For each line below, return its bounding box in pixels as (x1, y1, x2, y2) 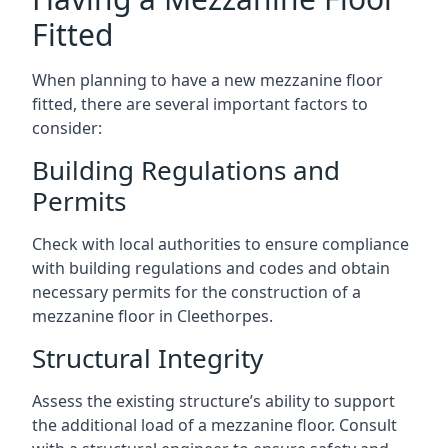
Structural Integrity (32, 339, 263, 376)
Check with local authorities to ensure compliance (32, 232, 409, 255)
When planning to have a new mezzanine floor (32, 68, 383, 91)
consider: (32, 116, 102, 139)
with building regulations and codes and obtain (32, 256, 390, 279)
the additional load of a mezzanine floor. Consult (32, 413, 397, 436)
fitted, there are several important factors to (32, 92, 368, 115)
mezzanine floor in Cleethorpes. (32, 304, 273, 327)
